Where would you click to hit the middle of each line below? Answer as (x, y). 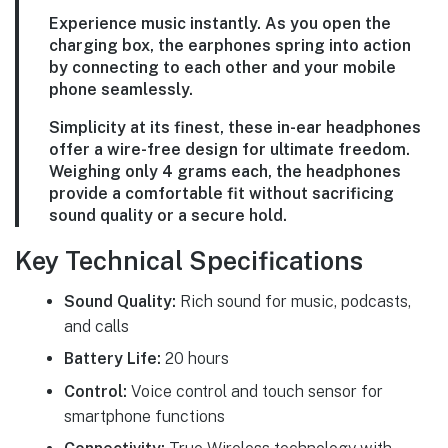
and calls (96, 326)
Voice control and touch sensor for (254, 391)
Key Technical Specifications (189, 261)
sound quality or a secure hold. (168, 216)
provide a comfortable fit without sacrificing (221, 194)
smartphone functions (144, 416)
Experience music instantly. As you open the (220, 24)
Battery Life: (112, 359)
